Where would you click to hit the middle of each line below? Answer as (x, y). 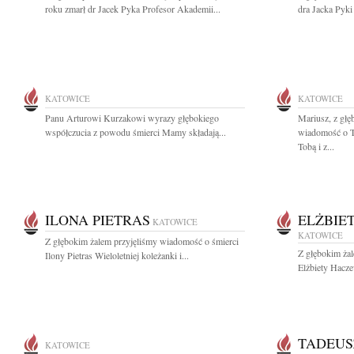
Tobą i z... (316, 146)
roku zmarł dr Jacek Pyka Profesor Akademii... (133, 9)
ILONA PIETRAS (98, 220)
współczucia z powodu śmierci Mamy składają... (136, 132)
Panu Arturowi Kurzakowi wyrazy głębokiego (132, 118)
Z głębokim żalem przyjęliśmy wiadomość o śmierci (142, 241)
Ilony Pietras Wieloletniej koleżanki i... (117, 255)
